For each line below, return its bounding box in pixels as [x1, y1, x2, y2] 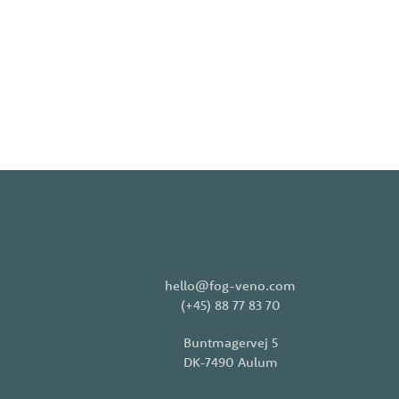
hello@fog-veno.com [165, 277, 297, 294]
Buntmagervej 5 [183, 334, 278, 351]
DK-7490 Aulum [183, 354, 278, 370]
